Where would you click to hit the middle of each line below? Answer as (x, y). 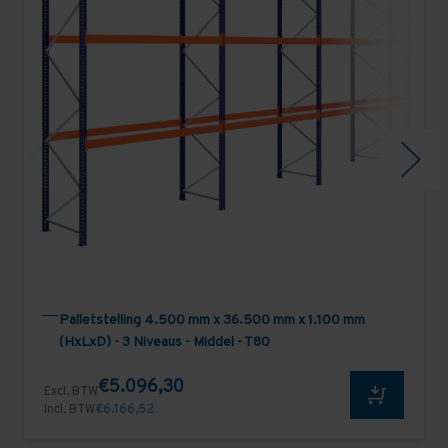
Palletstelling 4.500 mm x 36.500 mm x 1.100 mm (212, 321)
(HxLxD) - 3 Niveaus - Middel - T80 (164, 343)
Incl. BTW (69, 409)
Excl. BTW (71, 391)
